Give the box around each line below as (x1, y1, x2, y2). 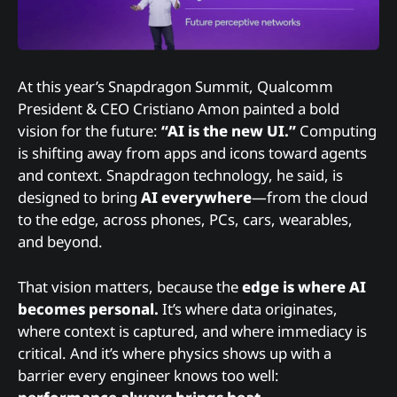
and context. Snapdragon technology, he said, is (18, 165, 343, 186)
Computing (296, 121, 377, 142)
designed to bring (18, 187, 141, 208)
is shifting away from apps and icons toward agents (18, 143, 367, 164)
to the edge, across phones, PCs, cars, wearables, (18, 209, 353, 230)
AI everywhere (141, 187, 252, 208)
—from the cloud (252, 187, 368, 208)
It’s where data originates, (159, 298, 338, 319)
